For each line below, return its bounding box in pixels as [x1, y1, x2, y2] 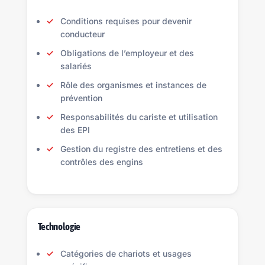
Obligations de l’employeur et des [60, 48, 194, 58]
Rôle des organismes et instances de [60, 80, 206, 90]
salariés [60, 61, 92, 71]
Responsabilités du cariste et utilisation [60, 112, 218, 122]
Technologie [37, 221, 81, 232]
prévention [60, 93, 102, 103]
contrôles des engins [60, 157, 143, 167]
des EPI [60, 125, 90, 135]
